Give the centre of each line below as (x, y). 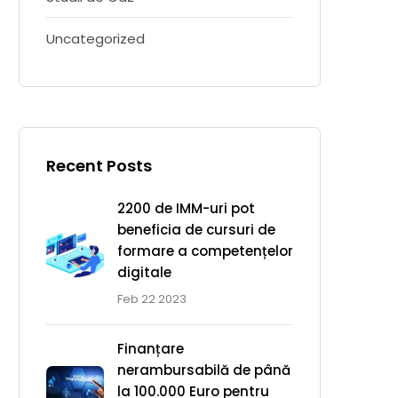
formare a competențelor (205, 251)
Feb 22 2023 (152, 299)
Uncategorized (96, 39)
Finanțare (151, 349)
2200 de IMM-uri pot (186, 208)
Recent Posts (99, 166)
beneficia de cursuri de (196, 230)
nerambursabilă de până (204, 370)
